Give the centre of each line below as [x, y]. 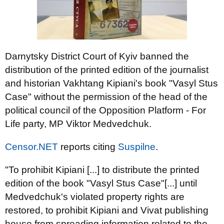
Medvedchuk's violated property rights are [95, 197]
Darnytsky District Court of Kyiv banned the [97, 56]
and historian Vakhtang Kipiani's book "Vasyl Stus [111, 83]
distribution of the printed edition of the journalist [107, 70]
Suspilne [137, 147]
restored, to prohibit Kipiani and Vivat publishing [107, 210]
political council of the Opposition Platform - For [105, 110]
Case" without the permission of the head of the [106, 97]
